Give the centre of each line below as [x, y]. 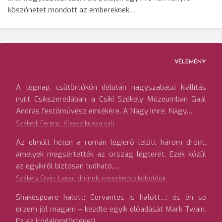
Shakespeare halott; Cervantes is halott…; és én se [111, 197]
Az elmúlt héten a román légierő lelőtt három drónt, [111, 142]
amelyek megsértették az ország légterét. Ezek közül [111, 154]
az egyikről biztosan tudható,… [68, 166]
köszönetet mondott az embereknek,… [72, 10]
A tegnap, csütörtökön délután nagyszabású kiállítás [111, 87]
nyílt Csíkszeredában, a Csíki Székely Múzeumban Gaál [111, 99]
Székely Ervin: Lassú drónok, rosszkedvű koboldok [91, 178]
